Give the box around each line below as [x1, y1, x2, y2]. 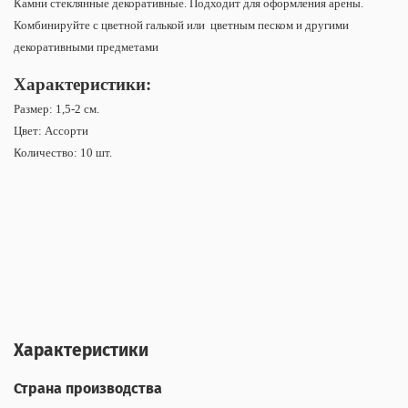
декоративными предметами [14, 40, 158, 55]
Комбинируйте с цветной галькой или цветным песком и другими [14, 18, 349, 33]
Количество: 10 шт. [14, 146, 112, 160]
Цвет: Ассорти [14, 124, 88, 138]
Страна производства [14, 380, 162, 398]
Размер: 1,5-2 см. [14, 102, 99, 117]
